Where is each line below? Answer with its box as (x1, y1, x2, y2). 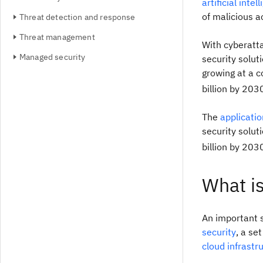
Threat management (19, 32, 95, 42)
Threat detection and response (19, 12, 136, 22)
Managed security (19, 52, 86, 62)
